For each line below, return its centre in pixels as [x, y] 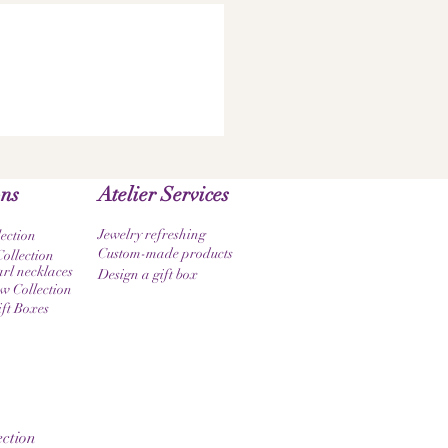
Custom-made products [165, 253]
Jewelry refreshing [152, 234]
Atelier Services [163, 194]
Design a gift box [148, 274]
